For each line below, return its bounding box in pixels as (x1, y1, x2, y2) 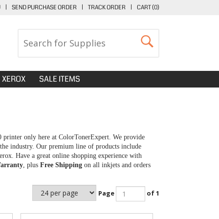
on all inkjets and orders (82, 161, 151, 169)
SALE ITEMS (39, 73, 80, 85)
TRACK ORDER (88, 3, 126, 12)
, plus (23, 161, 40, 169)
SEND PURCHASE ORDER (12, 3, 77, 12)
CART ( (137, 3, 154, 12)
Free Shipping (40, 161, 82, 169)
